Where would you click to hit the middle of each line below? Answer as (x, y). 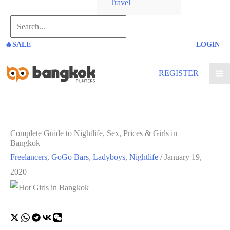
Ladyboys (109, 157)
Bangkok (25, 143)
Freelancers (29, 157)
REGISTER (179, 73)
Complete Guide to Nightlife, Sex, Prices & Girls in (94, 133)
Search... (24, 22)
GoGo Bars (70, 157)
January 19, (183, 157)
